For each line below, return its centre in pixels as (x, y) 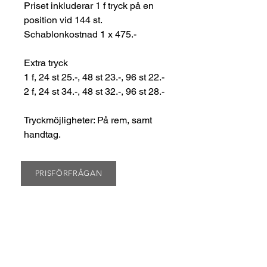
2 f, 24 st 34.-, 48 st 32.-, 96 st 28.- (94, 91)
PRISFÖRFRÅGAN (69, 173)
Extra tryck (46, 63)
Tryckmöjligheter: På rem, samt (88, 120)
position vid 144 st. (63, 20)
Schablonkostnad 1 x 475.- (80, 34)
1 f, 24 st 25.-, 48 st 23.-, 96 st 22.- (94, 77)
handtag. (42, 134)
